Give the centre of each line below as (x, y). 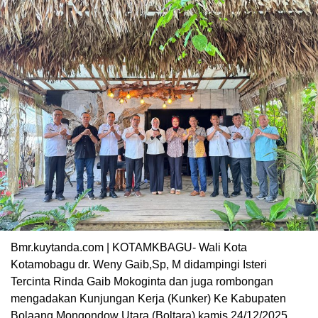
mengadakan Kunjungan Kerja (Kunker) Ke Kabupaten (148, 299)
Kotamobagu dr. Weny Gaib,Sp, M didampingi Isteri (139, 265)
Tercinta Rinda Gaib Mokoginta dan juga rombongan (142, 282)
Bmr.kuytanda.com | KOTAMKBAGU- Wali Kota (129, 248)
